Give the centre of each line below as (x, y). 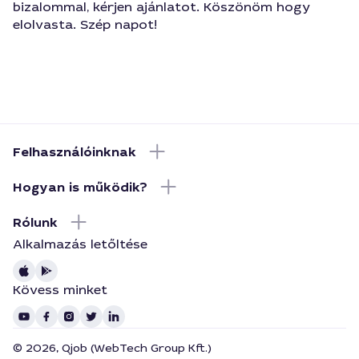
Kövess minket (60, 290)
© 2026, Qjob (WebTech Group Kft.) (112, 348)
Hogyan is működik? (80, 187)
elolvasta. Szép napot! (85, 24)
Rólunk (35, 222)
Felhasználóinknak (75, 151)
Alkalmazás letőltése (80, 244)
